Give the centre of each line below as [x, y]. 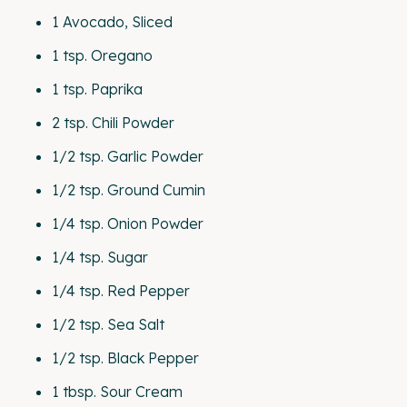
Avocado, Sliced [116, 22]
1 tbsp [73, 392]
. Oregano [119, 55]
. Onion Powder [152, 223]
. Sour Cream [138, 392]
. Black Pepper [150, 358]
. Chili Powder [130, 123]
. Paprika [114, 89]
